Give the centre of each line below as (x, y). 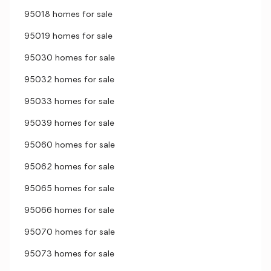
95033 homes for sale (69, 102)
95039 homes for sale (69, 124)
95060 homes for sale (70, 145)
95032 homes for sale (69, 80)
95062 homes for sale (69, 167)
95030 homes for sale (70, 58)
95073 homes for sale (69, 254)
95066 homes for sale (69, 211)
